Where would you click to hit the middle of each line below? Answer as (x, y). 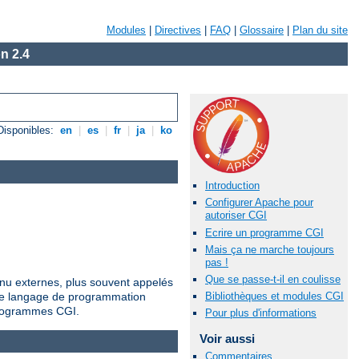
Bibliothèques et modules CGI (274, 296)
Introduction (232, 186)
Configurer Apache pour (259, 203)
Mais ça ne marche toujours (270, 249)
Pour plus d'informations (261, 313)
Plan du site (320, 30)
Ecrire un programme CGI (264, 232)
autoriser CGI (236, 216)
